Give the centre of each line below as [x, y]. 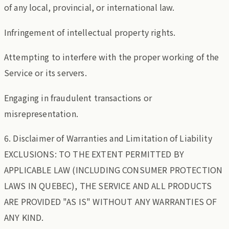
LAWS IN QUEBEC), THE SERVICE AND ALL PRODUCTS [108, 186]
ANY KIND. [24, 217]
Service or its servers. [45, 73]
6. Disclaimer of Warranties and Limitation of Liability [108, 138]
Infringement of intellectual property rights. [90, 32]
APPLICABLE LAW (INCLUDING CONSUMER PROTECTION [113, 170]
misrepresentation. [41, 113]
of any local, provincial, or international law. [89, 7]
